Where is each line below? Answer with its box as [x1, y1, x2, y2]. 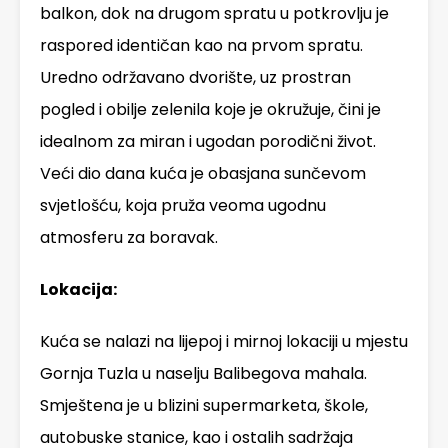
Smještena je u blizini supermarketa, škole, [40, 394, 368, 418]
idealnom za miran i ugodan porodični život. [40, 130, 376, 154]
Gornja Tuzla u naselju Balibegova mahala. [40, 362, 367, 386]
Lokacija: [40, 278, 117, 302]
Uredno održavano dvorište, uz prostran [40, 66, 351, 90]
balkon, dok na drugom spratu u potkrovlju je [40, 2, 389, 26]
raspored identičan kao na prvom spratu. [40, 34, 363, 58]
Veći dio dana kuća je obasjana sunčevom [40, 162, 366, 186]
